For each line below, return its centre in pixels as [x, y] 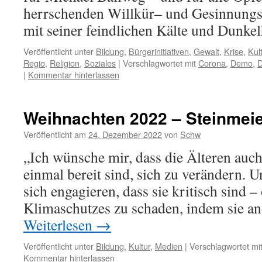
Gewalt [206, 51]
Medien [169, 246]
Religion [65, 63]
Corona [212, 63]
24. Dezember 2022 [125, 134]
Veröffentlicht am [55, 134]
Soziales [100, 63]
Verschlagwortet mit [159, 63]
